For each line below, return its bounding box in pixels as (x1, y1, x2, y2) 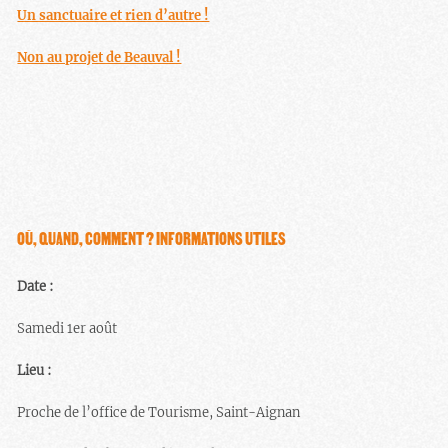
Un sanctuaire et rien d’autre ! (17, 6, 210, 24)
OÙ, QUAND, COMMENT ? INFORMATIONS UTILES (17, 225, 287, 251)
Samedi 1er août (17, 319, 118, 337)
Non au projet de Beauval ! (17, 48, 182, 66)
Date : (17, 277, 54, 295)
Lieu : (17, 361, 52, 379)
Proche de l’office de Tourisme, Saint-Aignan (17, 403, 301, 421)
